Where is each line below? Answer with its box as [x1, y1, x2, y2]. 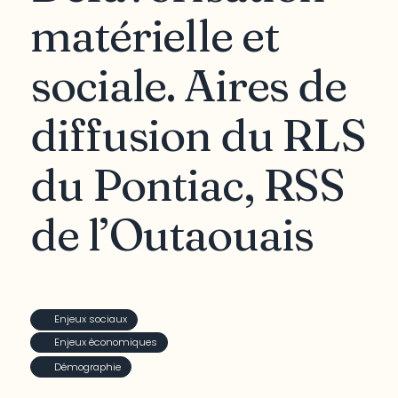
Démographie [53, 359, 121, 374]
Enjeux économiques [53, 334, 157, 349]
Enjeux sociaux [53, 312, 127, 327]
